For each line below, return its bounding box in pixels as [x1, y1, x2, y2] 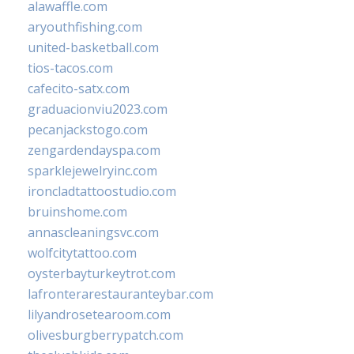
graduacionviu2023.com [28, 100, 168, 118]
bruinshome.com [28, 202, 127, 220]
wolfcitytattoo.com [28, 243, 137, 262]
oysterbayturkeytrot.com [28, 264, 175, 282]
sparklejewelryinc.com [28, 161, 157, 179]
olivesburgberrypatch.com [28, 326, 183, 344]
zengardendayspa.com [28, 141, 160, 159]
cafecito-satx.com [28, 79, 130, 97]
